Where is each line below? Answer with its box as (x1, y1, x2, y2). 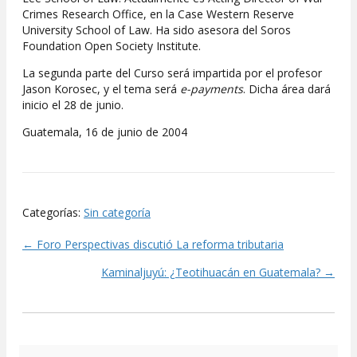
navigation (22, 271, 157, 301)
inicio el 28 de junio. (22, 97, 124, 113)
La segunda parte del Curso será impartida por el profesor (22, 65, 322, 81)
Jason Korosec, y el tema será (22, 81, 180, 97)
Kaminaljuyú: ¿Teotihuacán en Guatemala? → (101, 265, 335, 280)
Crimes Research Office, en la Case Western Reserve (22, 6, 294, 22)
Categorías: (22, 205, 84, 221)
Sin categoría (84, 205, 151, 221)
